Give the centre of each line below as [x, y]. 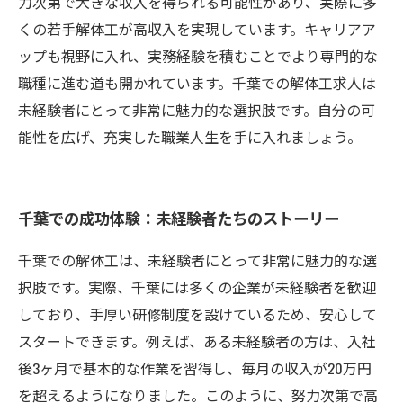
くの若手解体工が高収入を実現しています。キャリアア [197, 29]
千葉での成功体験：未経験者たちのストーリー [179, 218]
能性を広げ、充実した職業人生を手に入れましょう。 [190, 137]
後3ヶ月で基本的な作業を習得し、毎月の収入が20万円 [195, 368]
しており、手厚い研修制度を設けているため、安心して [197, 314]
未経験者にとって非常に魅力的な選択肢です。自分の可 [197, 110]
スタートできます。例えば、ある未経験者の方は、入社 [197, 341]
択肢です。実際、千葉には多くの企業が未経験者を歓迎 [197, 287]
